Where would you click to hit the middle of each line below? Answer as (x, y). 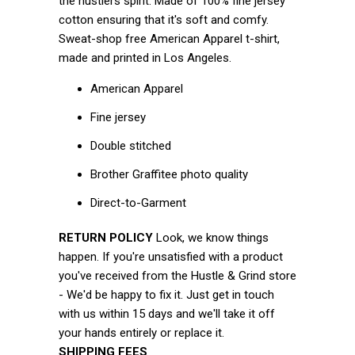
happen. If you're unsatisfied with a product (171, 257)
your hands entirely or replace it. (141, 333)
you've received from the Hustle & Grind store (177, 276)
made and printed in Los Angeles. (147, 58)
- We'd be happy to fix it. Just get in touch (166, 295)
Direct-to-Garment (138, 203)
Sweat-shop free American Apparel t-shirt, (169, 39)
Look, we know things (211, 238)
